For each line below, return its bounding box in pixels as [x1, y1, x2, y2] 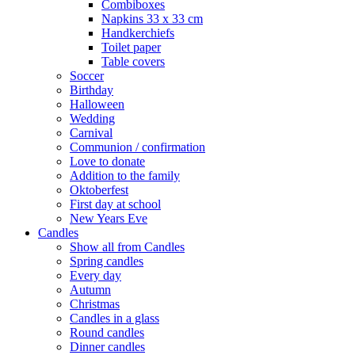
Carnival [70, 125, 113, 139]
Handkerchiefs [101, 25, 174, 40]
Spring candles [70, 254, 143, 268]
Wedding [70, 111, 115, 125]
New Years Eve [70, 211, 147, 225]
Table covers [101, 54, 165, 68]
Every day [70, 268, 121, 282]
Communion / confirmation [70, 139, 205, 154]
